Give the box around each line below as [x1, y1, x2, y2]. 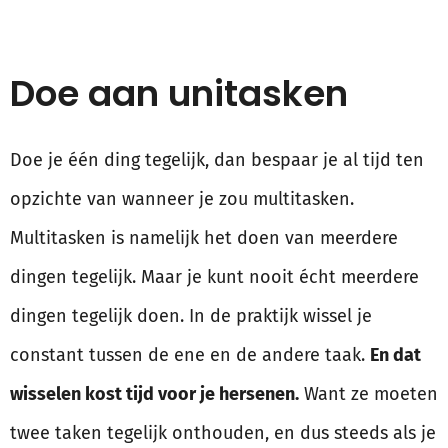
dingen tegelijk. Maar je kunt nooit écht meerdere [10, 266, 419, 289]
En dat [370, 344, 421, 367]
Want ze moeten [299, 383, 438, 406]
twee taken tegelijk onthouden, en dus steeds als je [10, 422, 436, 445]
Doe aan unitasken [10, 68, 348, 120]
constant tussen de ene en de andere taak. [10, 344, 370, 367]
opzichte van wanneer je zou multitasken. [10, 188, 354, 211]
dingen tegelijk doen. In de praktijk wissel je [10, 305, 372, 328]
